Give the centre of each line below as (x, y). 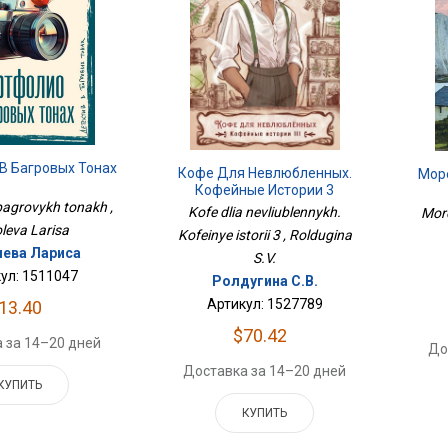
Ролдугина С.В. (264, 281)
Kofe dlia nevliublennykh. (265, 212)
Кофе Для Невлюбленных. (264, 173)
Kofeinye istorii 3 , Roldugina (264, 235)
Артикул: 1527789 (264, 304)
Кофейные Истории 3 (265, 190)
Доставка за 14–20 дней (265, 371)
